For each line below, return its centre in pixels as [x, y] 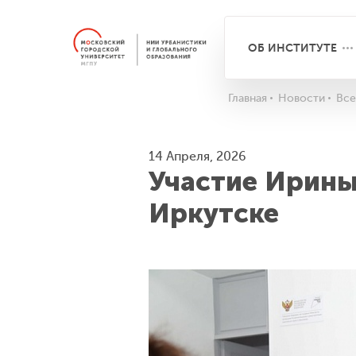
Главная [248, 98]
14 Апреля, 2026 [197, 157]
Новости [302, 98]
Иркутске [214, 213]
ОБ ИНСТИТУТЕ [293, 48]
